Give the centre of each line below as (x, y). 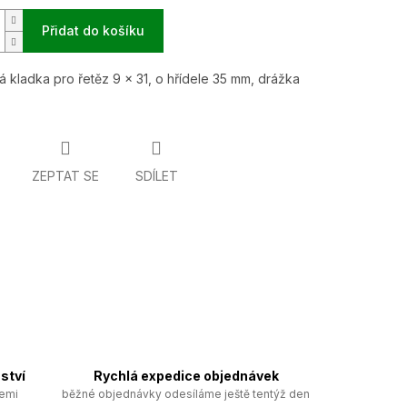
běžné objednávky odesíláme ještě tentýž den (186, 393)
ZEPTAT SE (65, 176)
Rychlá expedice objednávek (186, 375)
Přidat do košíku (93, 31)
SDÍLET (156, 176)
